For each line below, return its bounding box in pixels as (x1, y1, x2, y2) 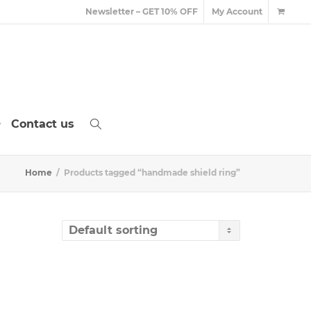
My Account (212, 6, 262, 17)
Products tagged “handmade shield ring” (64, 167, 240, 178)
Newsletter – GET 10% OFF (85, 6, 198, 17)
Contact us (11, 117, 74, 131)
